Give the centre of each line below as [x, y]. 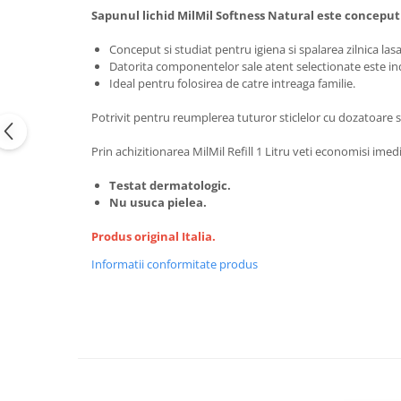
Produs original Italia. [154, 236]
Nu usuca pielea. [158, 202]
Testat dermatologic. [170, 185]
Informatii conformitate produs [175, 264]
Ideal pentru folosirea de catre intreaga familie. [232, 83]
